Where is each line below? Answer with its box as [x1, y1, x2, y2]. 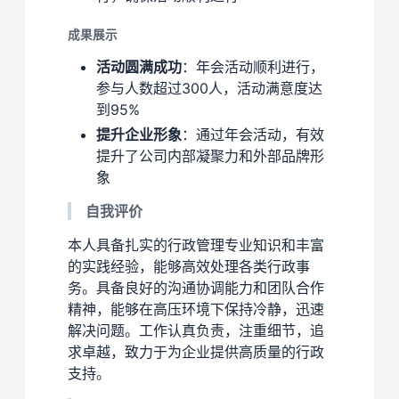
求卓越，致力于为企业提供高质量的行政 [68, 343, 324, 362]
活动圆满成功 [96, 58, 182, 77]
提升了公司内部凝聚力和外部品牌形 [96, 147, 324, 166]
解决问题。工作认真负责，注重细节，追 [68, 322, 324, 340]
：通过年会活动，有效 [182, 126, 324, 144]
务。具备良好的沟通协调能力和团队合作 [68, 279, 324, 297]
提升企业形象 [96, 126, 182, 144]
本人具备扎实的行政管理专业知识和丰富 [68, 236, 324, 255]
